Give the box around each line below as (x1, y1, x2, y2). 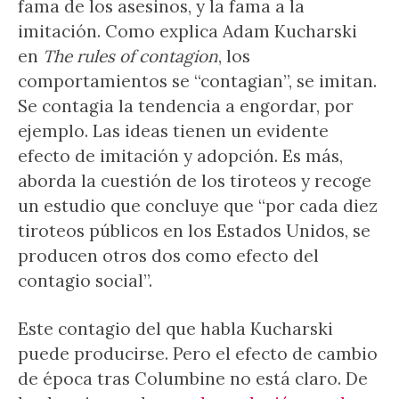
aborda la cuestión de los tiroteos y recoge (18, 170, 371, 191)
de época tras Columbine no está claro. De (18, 368, 368, 389)
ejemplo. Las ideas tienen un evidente (18, 120, 329, 142)
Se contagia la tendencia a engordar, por (18, 95, 354, 117)
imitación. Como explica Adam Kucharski (18, 20, 357, 42)
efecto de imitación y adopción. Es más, (18, 145, 343, 167)
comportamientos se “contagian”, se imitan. (18, 70, 377, 92)
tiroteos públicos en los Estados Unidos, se (18, 220, 370, 241)
